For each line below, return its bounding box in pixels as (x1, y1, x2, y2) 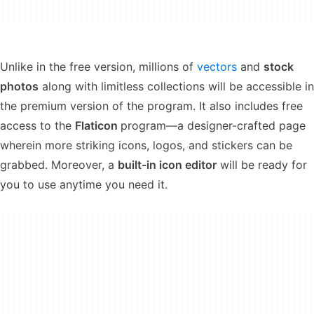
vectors (193, 60, 237, 74)
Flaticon (75, 118, 121, 132)
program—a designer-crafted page (121, 118, 306, 132)
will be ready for (217, 158, 307, 172)
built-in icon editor (118, 158, 217, 172)
